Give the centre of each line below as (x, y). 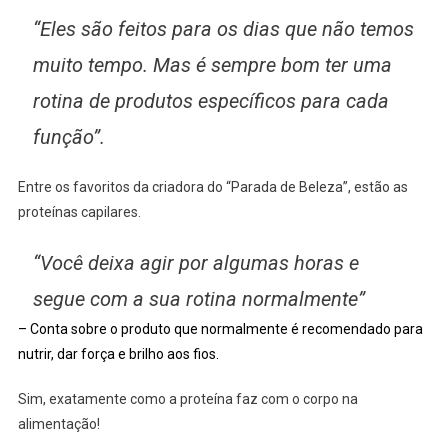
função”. (68, 136)
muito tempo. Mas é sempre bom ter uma (212, 64)
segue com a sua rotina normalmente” (198, 298)
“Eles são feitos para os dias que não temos (223, 28)
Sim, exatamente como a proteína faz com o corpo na (187, 398)
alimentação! (58, 423)
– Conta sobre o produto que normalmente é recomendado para (220, 328)
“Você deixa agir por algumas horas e (195, 262)
